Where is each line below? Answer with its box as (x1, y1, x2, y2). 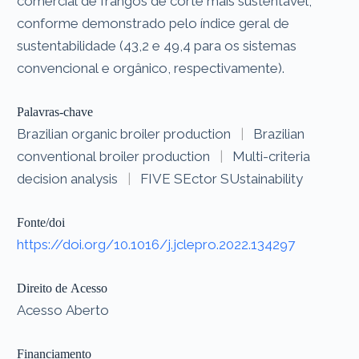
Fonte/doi (17, 215, 66, 229)
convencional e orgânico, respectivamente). (17, 59, 285, 76)
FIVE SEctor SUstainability (140, 170, 304, 187)
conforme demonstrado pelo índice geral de (17, 14, 290, 31)
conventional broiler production (17, 147, 211, 164)
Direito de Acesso (17, 280, 108, 295)
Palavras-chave (17, 104, 94, 119)
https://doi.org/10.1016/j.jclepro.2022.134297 (17, 236, 296, 252)
